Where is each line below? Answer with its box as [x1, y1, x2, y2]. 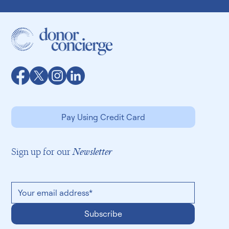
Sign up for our [11, 166, 73, 175]
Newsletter [73, 166, 112, 175]
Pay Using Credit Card [61, 130, 146, 141]
